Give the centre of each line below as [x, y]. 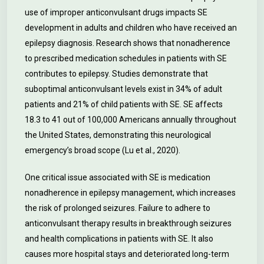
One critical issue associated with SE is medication [118, 177]
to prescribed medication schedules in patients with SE [126, 58]
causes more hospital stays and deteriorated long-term [127, 254]
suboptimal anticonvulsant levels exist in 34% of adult [123, 89]
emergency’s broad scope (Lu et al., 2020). [103, 150]
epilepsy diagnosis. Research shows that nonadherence [128, 43]
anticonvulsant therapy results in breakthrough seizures [128, 223]
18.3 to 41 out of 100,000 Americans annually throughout [131, 120]
